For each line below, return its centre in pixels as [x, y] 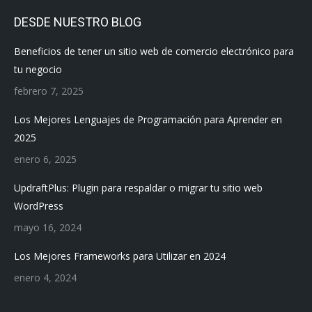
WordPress [39, 205]
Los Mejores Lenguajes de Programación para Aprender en [148, 119]
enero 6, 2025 [45, 159]
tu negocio [38, 69]
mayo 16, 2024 [48, 227]
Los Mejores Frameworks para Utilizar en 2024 [120, 256]
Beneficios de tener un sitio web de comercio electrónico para [154, 51]
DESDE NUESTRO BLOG [78, 22]
